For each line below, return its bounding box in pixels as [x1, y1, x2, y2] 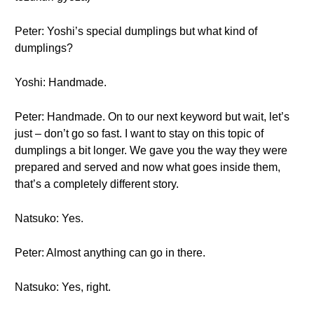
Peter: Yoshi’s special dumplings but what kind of [15, 25, 257, 37]
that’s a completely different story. [15, 178, 179, 190]
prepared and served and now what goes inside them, [15, 161, 280, 173]
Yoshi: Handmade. [15, 76, 107, 88]
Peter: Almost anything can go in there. [15, 247, 205, 259]
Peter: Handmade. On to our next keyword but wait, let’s [15, 111, 289, 123]
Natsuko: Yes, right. [15, 281, 111, 293]
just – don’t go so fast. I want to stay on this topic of [15, 128, 264, 139]
